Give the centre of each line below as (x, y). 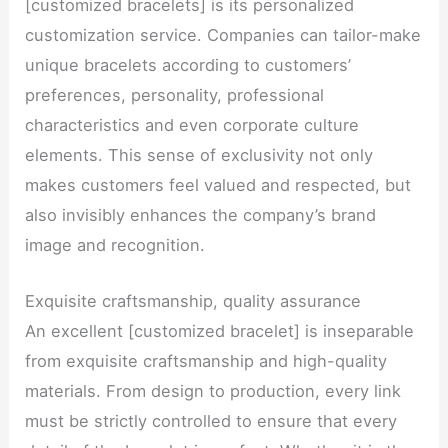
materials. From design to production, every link (213, 391)
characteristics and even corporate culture (192, 125)
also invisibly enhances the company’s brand (201, 215)
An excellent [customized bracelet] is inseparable (220, 331)
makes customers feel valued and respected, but (218, 185)
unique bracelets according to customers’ (188, 65)
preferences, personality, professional (175, 95)
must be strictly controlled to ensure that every (211, 421)
